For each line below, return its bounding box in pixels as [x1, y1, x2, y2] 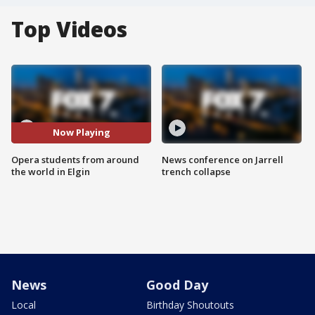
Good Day [146, 276, 208, 293]
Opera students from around [11, 153, 139, 166]
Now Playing [52, 126, 110, 139]
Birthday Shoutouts [146, 297, 234, 311]
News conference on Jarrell [162, 153, 283, 166]
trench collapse [162, 165, 231, 178]
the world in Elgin [11, 165, 90, 178]
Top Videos [11, 15, 127, 44]
